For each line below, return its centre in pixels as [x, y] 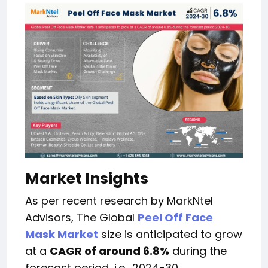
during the [198, 251]
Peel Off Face [175, 218]
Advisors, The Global [81, 218]
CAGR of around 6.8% [109, 251]
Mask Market [62, 234]
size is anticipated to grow [170, 234]
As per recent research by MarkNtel [119, 201]
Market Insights [87, 179]
